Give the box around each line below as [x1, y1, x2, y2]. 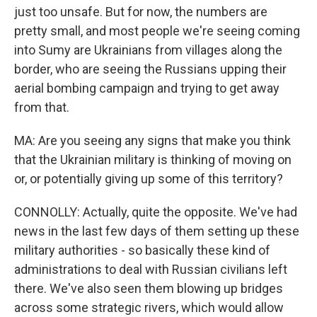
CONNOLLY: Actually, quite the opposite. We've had [14, 204, 297, 219]
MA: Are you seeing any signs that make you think [14, 133, 291, 148]
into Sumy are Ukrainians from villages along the [14, 42, 282, 57]
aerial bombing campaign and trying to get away [14, 81, 279, 96]
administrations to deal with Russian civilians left [14, 262, 287, 277]
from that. [14, 100, 69, 115]
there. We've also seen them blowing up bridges [14, 281, 283, 296]
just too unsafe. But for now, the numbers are [14, 4, 267, 19]
